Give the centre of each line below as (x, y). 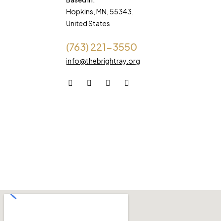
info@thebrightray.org (103, 61)
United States (88, 23)
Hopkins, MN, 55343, (100, 11)
